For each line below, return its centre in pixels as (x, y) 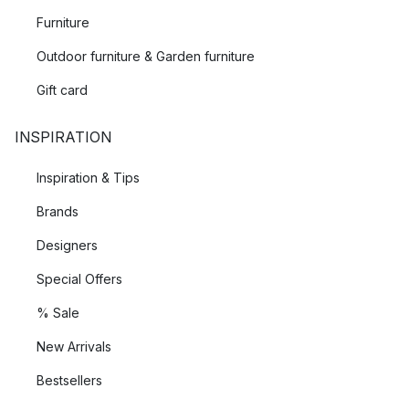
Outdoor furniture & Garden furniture (146, 56)
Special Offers (79, 279)
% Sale (58, 313)
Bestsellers (69, 380)
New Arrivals (74, 346)
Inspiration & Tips (88, 178)
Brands (58, 211)
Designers (67, 245)
